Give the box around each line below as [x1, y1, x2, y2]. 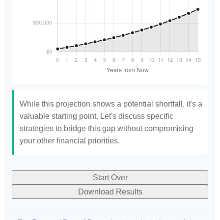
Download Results [78, 188, 142, 196]
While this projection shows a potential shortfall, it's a [20, 100, 202, 108]
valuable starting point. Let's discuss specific [20, 112, 173, 120]
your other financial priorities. [20, 137, 120, 145]
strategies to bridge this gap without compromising [20, 124, 193, 133]
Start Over [92, 173, 128, 182]
